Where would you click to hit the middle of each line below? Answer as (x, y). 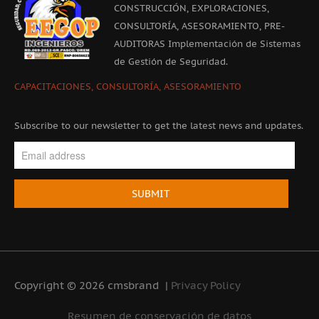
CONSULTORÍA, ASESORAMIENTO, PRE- (199, 26)
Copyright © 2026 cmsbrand (87, 285)
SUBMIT (151, 193)
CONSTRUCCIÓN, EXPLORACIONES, (192, 8)
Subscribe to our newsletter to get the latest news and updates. (159, 125)
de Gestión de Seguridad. (171, 61)
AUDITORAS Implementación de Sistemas (207, 43)
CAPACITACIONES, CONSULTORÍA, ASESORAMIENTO (128, 86)
